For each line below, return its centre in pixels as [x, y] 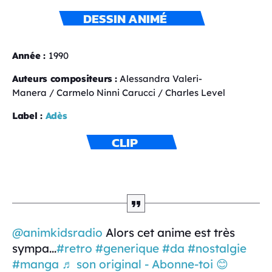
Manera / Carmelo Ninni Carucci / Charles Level [119, 93]
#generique [127, 249]
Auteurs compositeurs [62, 79]
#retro [74, 249]
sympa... [34, 249]
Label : [27, 116]
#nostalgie [217, 249]
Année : [30, 56]
